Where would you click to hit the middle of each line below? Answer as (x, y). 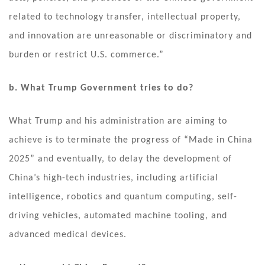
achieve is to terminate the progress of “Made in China (131, 140)
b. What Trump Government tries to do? (101, 88)
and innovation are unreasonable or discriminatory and (130, 36)
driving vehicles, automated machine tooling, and (118, 216)
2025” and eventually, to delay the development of (120, 159)
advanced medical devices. (68, 235)
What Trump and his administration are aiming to (118, 121)
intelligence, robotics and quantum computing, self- (123, 197)
